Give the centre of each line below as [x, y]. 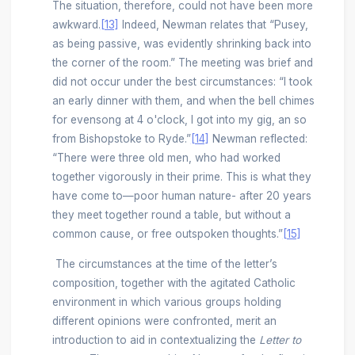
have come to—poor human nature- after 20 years [181, 196]
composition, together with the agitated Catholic [174, 283]
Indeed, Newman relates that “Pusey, [213, 25]
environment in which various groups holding [166, 302]
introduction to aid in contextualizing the [155, 340]
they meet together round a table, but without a [171, 215]
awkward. [76, 25]
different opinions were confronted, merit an [164, 321]
